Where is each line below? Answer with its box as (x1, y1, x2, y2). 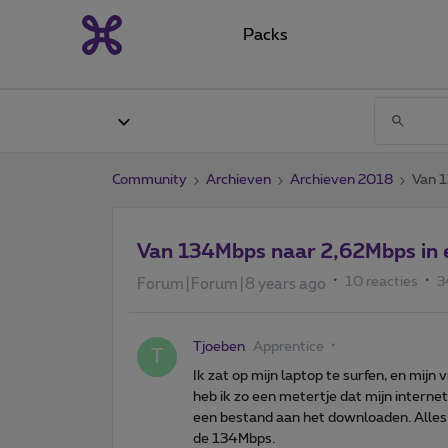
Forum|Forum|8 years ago (137, 276, 326, 292)
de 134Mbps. (193, 431, 275, 446)
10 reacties (345, 274, 418, 289)
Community (112, 172, 187, 187)
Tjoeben (193, 339, 245, 354)
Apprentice (253, 339, 324, 354)
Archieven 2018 (290, 172, 393, 187)
